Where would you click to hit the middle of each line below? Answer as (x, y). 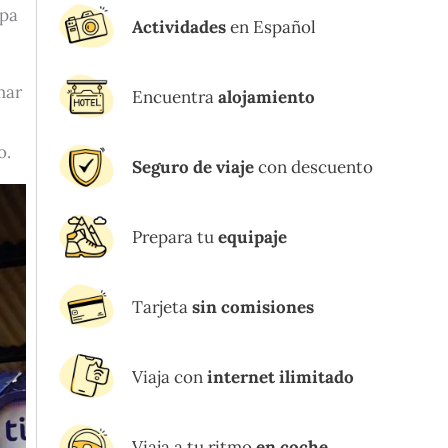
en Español (271, 26)
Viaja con (169, 376)
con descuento (313, 166)
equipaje (252, 236)
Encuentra (175, 96)
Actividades (179, 26)
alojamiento (266, 96)
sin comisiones (253, 306)
